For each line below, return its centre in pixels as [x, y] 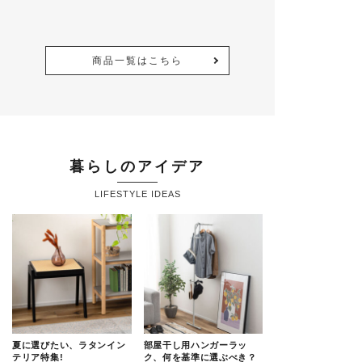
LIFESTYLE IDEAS [137, 194]
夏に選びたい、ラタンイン [69, 345]
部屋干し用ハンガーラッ [196, 345]
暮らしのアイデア [137, 166]
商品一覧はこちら [137, 61]
